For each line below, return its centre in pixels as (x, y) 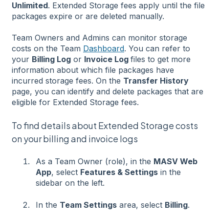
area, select (141, 205)
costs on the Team (47, 49)
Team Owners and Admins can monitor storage (99, 38)
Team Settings (88, 205)
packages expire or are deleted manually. (88, 16)
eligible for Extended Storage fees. (75, 102)
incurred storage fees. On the (67, 81)
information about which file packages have (93, 70)
